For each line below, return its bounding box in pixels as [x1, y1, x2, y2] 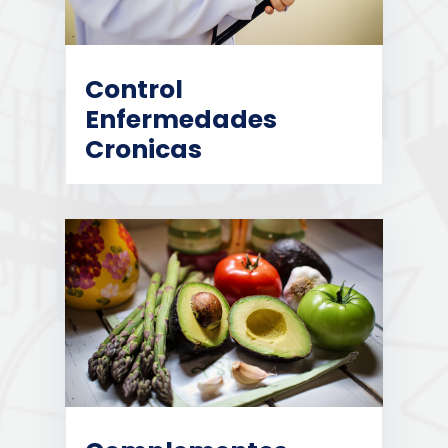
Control [85, 71, 184, 107]
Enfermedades [85, 101, 278, 137]
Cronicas [85, 131, 203, 167]
